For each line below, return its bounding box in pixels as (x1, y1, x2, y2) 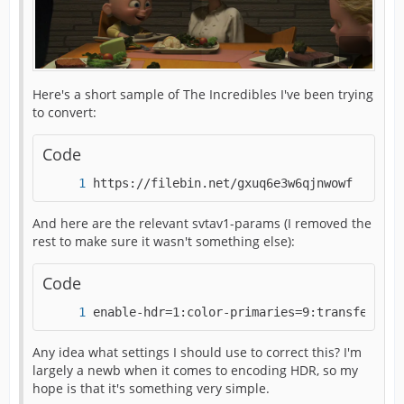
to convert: (32, 104, 96, 122)
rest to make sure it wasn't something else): (32, 233, 295, 251)
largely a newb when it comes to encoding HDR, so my (32, 362, 358, 380)
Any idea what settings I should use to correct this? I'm (32, 344, 362, 362)
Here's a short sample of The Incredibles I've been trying (32, 86, 373, 104)
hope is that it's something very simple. (32, 380, 270, 398)
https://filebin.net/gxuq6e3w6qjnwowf (93, 176, 360, 191)
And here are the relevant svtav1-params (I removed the (32, 215, 372, 233)
